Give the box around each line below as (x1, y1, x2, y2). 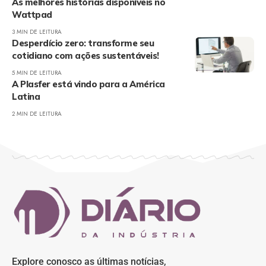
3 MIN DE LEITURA (12, 27, 62, 36)
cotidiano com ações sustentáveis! (12, 50, 159, 61)
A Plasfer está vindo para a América (12, 78, 165, 90)
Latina (12, 91, 40, 102)
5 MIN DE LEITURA (12, 68, 62, 77)
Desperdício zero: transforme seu (12, 37, 154, 49)
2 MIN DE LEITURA (12, 109, 62, 118)
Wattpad (12, 9, 52, 20)
